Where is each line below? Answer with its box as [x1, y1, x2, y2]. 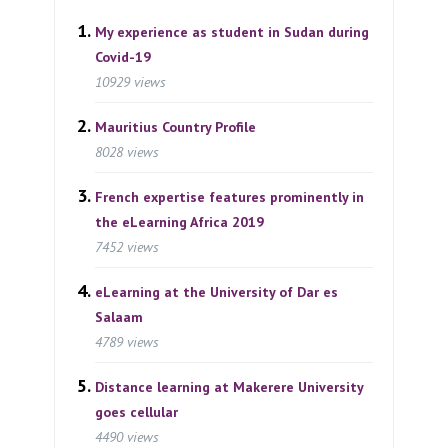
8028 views [95, 142, 159, 161]
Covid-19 [95, 47, 151, 66]
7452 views [95, 237, 159, 256]
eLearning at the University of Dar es [95, 282, 338, 301]
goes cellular [95, 402, 178, 421]
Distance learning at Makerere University [95, 377, 363, 396]
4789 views [95, 332, 159, 351]
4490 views [95, 427, 159, 446]
